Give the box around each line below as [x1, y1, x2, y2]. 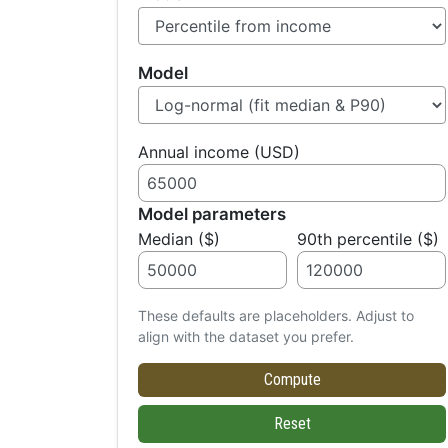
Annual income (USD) [138, 142, 300, 163]
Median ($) [138, 229, 220, 250]
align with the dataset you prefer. [138, 328, 354, 346]
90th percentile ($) [297, 229, 439, 250]
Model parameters [138, 204, 286, 225]
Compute [263, 370, 321, 390]
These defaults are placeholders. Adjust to [138, 307, 414, 325]
